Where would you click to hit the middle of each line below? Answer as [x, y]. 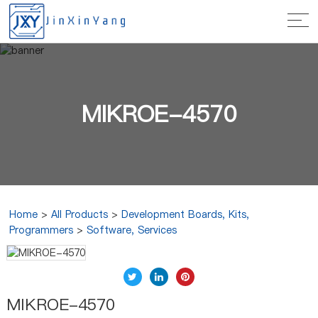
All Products [80, 214]
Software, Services [132, 230]
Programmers [42, 230]
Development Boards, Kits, [186, 214]
